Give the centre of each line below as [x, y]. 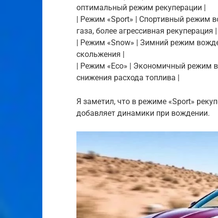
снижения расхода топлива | [128, 78]
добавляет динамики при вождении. [143, 113]
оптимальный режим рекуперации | [141, 8]
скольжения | [100, 54]
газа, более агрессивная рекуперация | [147, 31]
